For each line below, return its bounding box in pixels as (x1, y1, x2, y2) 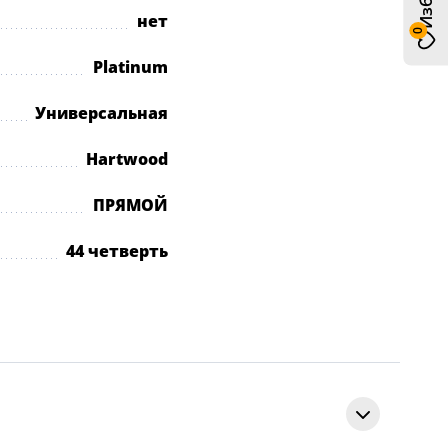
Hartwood (86, 148, 168, 170)
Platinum (93, 56, 168, 78)
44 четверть (66, 240, 168, 262)
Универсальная (35, 102, 168, 124)
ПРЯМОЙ (93, 194, 168, 216)
